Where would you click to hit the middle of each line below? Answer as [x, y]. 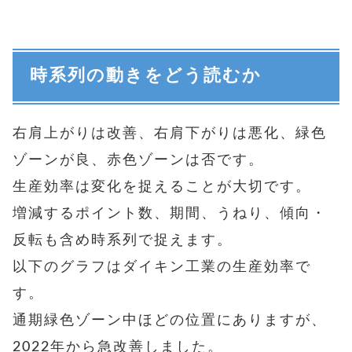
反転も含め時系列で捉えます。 [123, 240]
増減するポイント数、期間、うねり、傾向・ [170, 213]
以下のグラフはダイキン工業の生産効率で [162, 267]
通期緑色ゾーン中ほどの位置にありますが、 [170, 320]
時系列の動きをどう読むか [145, 76]
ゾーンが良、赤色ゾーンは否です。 [138, 160]
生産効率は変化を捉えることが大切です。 [162, 187]
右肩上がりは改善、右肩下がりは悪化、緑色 [170, 133]
